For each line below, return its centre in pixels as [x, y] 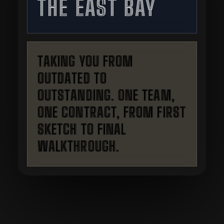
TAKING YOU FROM [85, 62]
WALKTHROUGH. [78, 147]
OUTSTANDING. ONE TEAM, [106, 96]
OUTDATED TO [72, 79]
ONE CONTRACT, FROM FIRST [112, 113]
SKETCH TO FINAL [82, 130]
